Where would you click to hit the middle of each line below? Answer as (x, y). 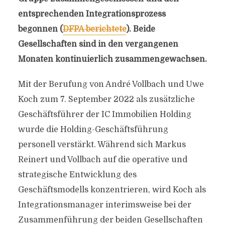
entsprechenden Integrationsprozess (92, 14)
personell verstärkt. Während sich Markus (102, 145)
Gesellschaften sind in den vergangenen (98, 44)
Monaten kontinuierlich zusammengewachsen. (112, 59)
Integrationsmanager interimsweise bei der (104, 205)
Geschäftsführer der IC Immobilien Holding (104, 115)
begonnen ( (40, 29)
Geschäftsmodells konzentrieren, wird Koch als (112, 190)
